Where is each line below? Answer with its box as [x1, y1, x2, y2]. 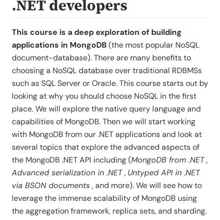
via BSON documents [12, 180, 90, 191]
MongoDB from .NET [131, 155, 204, 165]
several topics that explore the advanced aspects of [12, 142, 199, 153]
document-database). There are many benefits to [12, 53, 191, 63]
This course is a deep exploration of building [12, 27, 182, 38]
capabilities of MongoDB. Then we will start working [12, 116, 195, 127]
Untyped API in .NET [128, 167, 200, 178]
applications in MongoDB [12, 40, 107, 51]
